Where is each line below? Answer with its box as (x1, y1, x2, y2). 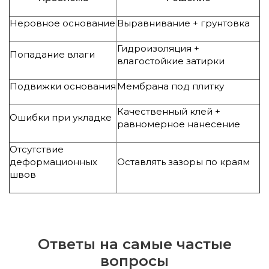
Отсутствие (10, 144, 64, 155)
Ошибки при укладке (10, 112, 112, 123)
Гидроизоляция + (117, 43, 199, 54)
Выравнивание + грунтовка (117, 17, 250, 29)
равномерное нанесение (117, 118, 240, 130)
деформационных (10, 156, 97, 168)
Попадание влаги (10, 49, 95, 60)
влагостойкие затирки (117, 55, 225, 67)
